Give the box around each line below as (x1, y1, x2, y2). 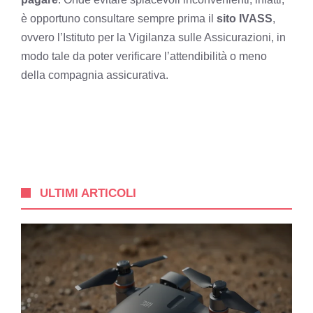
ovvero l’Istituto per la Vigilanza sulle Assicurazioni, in (21, 31, 286, 43)
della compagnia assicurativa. (21, 68, 168, 81)
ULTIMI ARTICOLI (40, 186, 137, 200)
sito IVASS (217, 12, 272, 24)
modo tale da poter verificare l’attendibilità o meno (21, 50, 267, 62)
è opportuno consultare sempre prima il (21, 12, 217, 24)
